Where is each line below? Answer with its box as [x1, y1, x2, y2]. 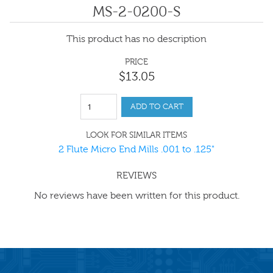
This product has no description [66, 34, 207, 44]
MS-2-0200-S [93, 4, 180, 19]
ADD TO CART [130, 102, 183, 111]
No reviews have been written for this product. [34, 190, 239, 200]
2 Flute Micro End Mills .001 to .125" [58, 144, 214, 154]
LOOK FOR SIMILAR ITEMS [86, 130, 187, 140]
